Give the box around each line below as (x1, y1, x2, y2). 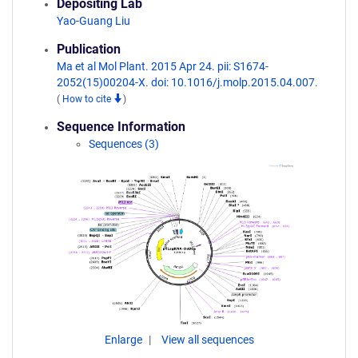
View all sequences (161, 333, 254, 346)
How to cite (62, 93, 113, 105)
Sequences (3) (89, 137, 159, 150)
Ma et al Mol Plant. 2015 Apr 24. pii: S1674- (57, 60, 268, 73)
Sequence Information (57, 119, 185, 134)
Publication (57, 42, 121, 57)
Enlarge (104, 333, 145, 346)
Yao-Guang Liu (57, 14, 130, 27)
